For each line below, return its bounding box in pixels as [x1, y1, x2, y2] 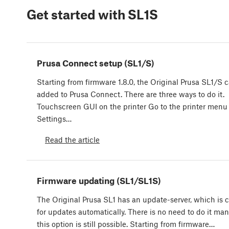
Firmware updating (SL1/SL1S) [37, 175, 161, 186]
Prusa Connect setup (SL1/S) [37, 57, 154, 68]
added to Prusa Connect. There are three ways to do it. [37, 89, 224, 99]
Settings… [37, 113, 72, 123]
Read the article [45, 134, 100, 144]
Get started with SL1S [27, 6, 158, 22]
